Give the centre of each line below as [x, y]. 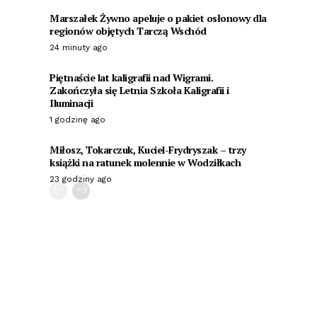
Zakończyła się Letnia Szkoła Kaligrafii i [139, 90]
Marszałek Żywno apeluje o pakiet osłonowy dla [158, 18]
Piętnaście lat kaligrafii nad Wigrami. [131, 77]
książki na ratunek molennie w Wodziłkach [145, 162]
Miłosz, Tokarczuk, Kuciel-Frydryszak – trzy [148, 149]
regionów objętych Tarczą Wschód [128, 30]
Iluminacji [71, 103]
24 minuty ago [79, 47]
